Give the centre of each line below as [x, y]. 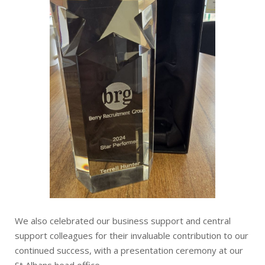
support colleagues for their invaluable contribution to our [132, 235]
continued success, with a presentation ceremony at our [129, 250]
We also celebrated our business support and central [123, 220]
